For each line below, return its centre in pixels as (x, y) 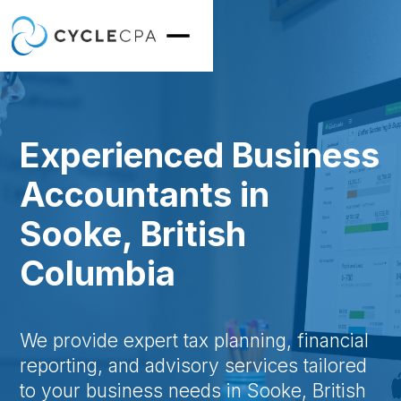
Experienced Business (200, 155)
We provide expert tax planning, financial (195, 341)
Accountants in (145, 194)
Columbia (98, 273)
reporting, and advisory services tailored (194, 366)
